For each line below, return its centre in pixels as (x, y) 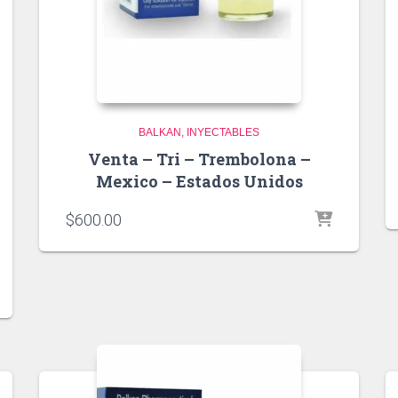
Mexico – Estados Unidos (199, 181)
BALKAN (160, 132)
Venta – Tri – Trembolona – (199, 159)
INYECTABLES (223, 132)
